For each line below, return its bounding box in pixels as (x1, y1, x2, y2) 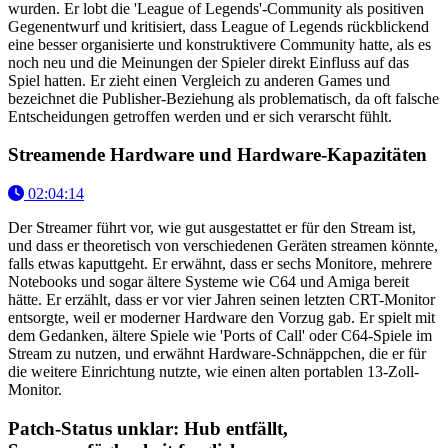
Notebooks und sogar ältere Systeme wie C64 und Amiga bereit (8, 272, 409, 290)
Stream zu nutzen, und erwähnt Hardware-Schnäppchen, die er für (8, 344, 426, 362)
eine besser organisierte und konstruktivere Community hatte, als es (8, 35, 431, 53)
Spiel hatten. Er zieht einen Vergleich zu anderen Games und (8, 71, 390, 89)
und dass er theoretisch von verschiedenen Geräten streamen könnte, (8, 236, 438, 254)
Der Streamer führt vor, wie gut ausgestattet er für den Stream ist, (8, 218, 416, 236)
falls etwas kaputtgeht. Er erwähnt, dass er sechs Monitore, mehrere (8, 254, 432, 272)
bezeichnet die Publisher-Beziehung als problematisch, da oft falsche (8, 89, 439, 107)
